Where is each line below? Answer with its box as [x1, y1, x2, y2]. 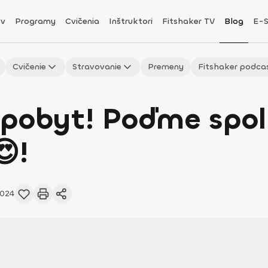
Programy [14, 16, 56, 27]
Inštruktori [108, 16, 153, 27]
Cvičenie [13, 61, 46, 72]
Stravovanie [72, 61, 121, 72]
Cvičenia [65, 16, 99, 27]
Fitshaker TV [162, 16, 215, 27]
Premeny [148, 61, 184, 72]
